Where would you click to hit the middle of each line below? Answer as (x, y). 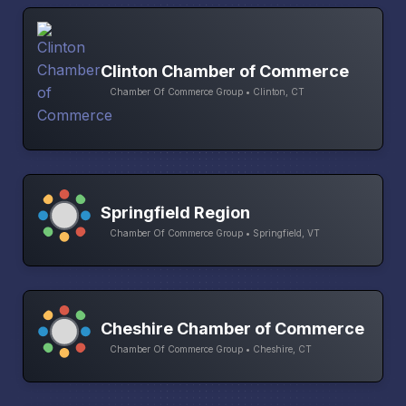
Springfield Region (175, 213)
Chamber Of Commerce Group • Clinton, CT (207, 92)
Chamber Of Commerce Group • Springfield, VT (215, 233)
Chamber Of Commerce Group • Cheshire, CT (211, 349)
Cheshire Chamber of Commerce (232, 329)
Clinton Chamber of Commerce (225, 72)
